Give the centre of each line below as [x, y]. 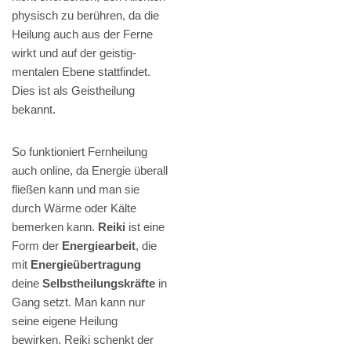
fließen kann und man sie [76, 190]
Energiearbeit [99, 246]
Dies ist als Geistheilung [73, 91]
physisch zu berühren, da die [85, 16]
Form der [37, 246]
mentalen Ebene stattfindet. [81, 72]
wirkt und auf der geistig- [74, 53]
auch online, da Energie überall [90, 171]
